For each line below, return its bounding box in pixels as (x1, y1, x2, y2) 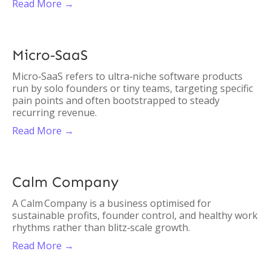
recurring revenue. (12, 106, 97, 119)
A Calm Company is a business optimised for (12, 197, 211, 210)
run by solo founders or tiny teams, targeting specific (12, 82, 253, 95)
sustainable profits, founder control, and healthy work (12, 209, 258, 222)
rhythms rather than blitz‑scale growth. (12, 221, 190, 234)
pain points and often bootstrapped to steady (12, 94, 220, 107)
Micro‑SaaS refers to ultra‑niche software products (12, 70, 243, 83)
